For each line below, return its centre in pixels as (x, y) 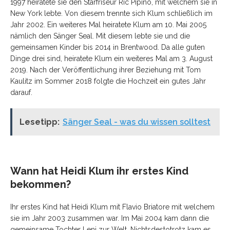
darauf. (21, 92)
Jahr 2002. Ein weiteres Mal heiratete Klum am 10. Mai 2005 (108, 24)
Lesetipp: (40, 122)
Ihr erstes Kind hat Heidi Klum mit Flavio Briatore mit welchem (112, 207)
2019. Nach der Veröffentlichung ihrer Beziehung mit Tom (106, 70)
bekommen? (41, 184)
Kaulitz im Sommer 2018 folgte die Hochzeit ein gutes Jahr (108, 81)
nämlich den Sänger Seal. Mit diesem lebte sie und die (100, 36)
